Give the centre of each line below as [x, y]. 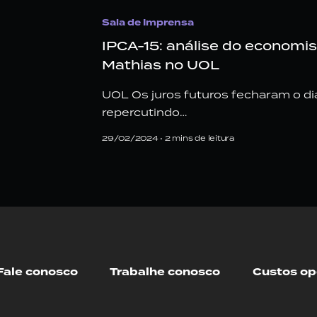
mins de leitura [203, 138]
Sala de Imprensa [148, 22]
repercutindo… [144, 112]
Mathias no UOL [161, 64]
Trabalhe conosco [165, 272]
